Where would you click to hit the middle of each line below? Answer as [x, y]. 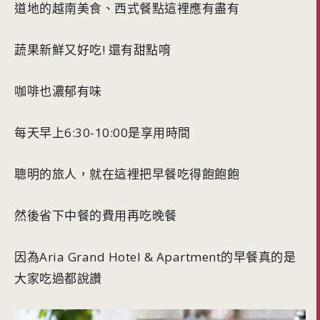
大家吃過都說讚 [58, 278]
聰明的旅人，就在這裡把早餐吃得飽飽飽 [127, 174]
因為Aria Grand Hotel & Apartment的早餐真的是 [155, 256]
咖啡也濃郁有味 [58, 91]
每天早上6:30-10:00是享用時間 [102, 132]
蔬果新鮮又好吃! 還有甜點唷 [92, 49]
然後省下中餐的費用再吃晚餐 [96, 215]
